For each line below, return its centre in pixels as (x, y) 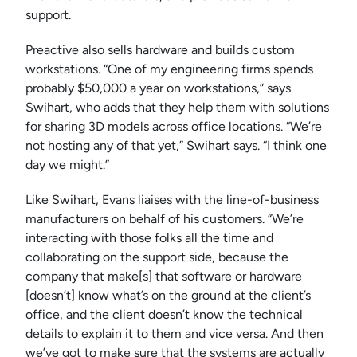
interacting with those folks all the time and (149, 238)
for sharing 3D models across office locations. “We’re (174, 127)
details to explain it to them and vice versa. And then (175, 334)
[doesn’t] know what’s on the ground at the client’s (168, 296)
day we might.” (67, 165)
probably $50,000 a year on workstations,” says (158, 88)
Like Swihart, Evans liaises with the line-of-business (172, 200)
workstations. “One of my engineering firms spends (169, 69)
